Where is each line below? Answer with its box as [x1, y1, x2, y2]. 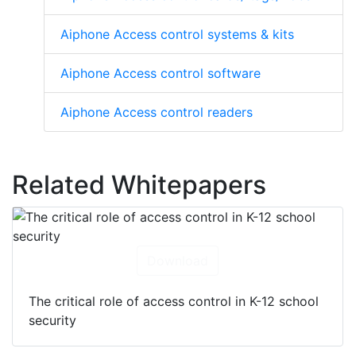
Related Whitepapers [12, 168, 266, 200]
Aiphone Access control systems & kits [60, 25, 294, 42]
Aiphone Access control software [60, 64, 261, 81]
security [29, 311, 76, 328]
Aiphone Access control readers [60, 103, 253, 120]
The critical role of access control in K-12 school [29, 292, 319, 309]
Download [147, 252, 208, 269]
